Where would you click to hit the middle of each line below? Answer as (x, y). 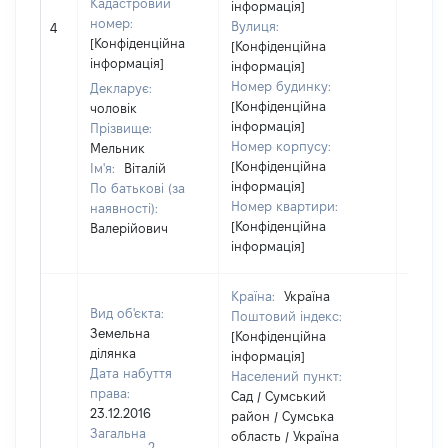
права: (110, 393)
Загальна (118, 433)
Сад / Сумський (278, 396)
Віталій (145, 168)
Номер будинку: (281, 86)
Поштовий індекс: (286, 316)
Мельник (117, 148)
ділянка (113, 353)
